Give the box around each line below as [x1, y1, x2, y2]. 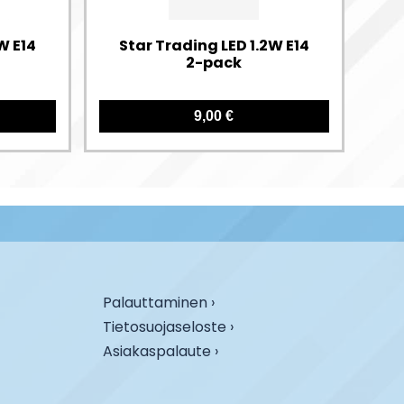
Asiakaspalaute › [103, 340, 219, 362]
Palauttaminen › [103, 291, 216, 313]
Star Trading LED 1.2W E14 [118, 35, 309, 57]
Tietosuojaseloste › [103, 316, 234, 337]
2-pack [186, 52, 243, 74]
